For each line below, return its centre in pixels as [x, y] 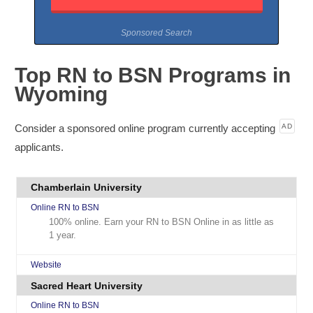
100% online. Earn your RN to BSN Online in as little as [162, 222]
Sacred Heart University [87, 285]
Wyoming [61, 94]
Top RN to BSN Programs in [153, 75]
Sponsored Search [156, 33]
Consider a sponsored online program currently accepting [145, 129]
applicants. [39, 147]
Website [46, 265]
